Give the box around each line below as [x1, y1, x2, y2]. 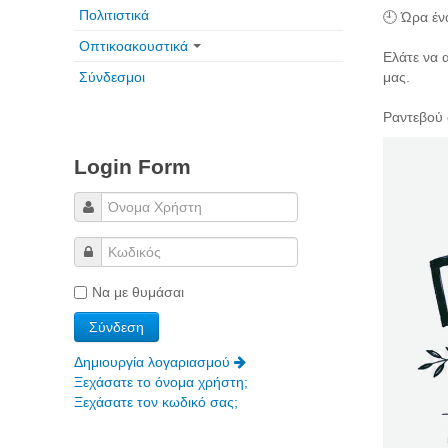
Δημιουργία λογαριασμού [74, 354, 234, 370]
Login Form [74, 155, 191, 178]
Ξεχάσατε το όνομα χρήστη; [74, 374, 248, 390]
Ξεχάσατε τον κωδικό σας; [74, 394, 238, 410]
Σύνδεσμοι [79, 69, 145, 85]
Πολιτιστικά [79, 7, 149, 23]
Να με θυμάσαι [92, 284, 184, 300]
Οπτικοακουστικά [79, 38, 188, 54]
